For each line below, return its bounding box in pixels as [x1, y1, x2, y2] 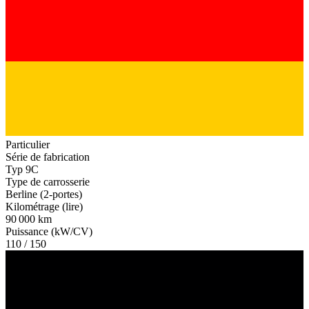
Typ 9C [6, 163, 39, 175]
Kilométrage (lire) [6, 200, 83, 212]
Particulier [6, 138, 50, 150]
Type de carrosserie [6, 175, 90, 188]
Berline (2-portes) [6, 188, 82, 200]
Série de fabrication [6, 150, 90, 163]
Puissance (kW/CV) [6, 225, 92, 237]
